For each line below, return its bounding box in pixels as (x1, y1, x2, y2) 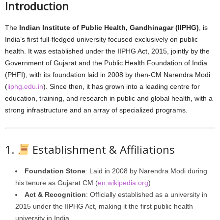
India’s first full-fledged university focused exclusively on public (5, 35, 198, 43)
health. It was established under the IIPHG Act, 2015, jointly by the (5, 47, 210, 55)
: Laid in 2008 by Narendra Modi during (85, 167, 207, 175)
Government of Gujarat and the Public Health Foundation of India (5, 59, 207, 67)
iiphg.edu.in (7, 82, 43, 90)
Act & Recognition (25, 191, 86, 198)
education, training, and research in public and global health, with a (5, 94, 213, 102)
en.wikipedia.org (98, 179, 148, 187)
